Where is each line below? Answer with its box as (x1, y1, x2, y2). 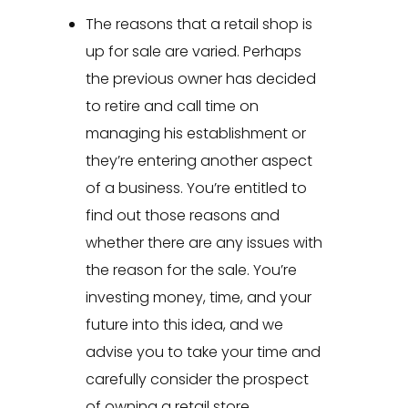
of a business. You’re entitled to (85, 178, 307, 199)
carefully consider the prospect (85, 369, 309, 391)
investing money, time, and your (85, 287, 311, 309)
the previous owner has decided (85, 68, 316, 90)
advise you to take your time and (85, 342, 321, 363)
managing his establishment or (85, 123, 306, 145)
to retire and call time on (85, 96, 259, 117)
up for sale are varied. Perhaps (85, 41, 301, 63)
